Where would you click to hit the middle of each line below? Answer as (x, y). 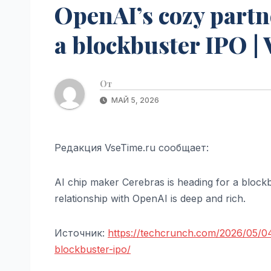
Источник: (81, 233)
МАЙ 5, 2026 (134, 100)
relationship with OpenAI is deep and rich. (150, 198)
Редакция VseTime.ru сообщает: (132, 147)
